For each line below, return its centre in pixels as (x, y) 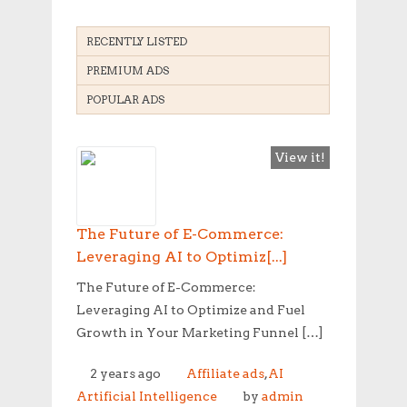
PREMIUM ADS (128, 70)
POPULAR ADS (125, 99)
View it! (300, 157)
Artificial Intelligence (147, 396)
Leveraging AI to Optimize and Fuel (191, 309)
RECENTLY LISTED (137, 41)
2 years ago (125, 373)
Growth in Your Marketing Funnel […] (200, 332)
